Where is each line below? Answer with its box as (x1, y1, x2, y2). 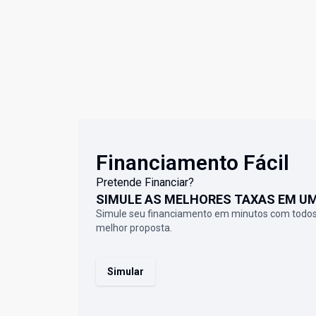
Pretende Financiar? (96, 176, 194, 190)
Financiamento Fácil (96, 150, 289, 176)
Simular (107, 266, 144, 278)
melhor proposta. (96, 222, 172, 234)
